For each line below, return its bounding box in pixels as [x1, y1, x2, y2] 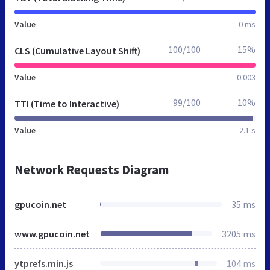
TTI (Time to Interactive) [14, 97, 119, 110]
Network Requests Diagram [14, 161, 169, 178]
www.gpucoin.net [14, 227, 90, 240]
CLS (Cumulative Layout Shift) [14, 44, 140, 57]
